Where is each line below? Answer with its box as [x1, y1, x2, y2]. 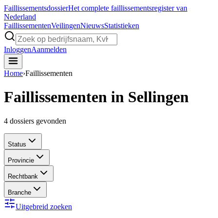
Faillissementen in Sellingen [4, 88, 189, 106]
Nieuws [80, 21, 104, 30]
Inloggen [4, 45, 31, 54]
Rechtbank [8, 172, 38, 180]
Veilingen [51, 21, 80, 30]
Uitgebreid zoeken [16, 202, 72, 211]
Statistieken [104, 21, 139, 30]
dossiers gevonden [10, 116, 66, 125]
